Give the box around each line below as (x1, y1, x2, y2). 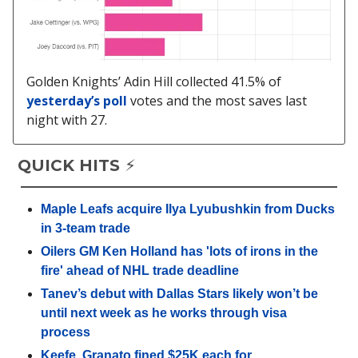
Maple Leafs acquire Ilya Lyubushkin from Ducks (41, 201, 335, 216)
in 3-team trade (41, 221, 130, 235)
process (41, 324, 90, 339)
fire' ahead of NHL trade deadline (41, 263, 239, 277)
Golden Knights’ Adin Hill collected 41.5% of (26, 72, 281, 90)
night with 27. (26, 110, 107, 129)
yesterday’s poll (26, 91, 127, 109)
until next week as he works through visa (41, 305, 287, 320)
